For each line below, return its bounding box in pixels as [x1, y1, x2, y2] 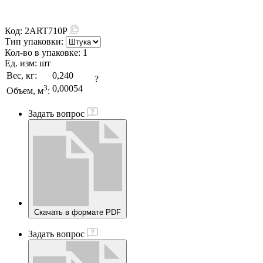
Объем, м [6, 86, 43, 96]
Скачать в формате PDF [34, 208, 121, 217]
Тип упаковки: [5, 36, 63, 47]
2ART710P [25, 26, 69, 36]
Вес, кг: [6, 70, 37, 81]
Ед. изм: [5, 58, 39, 69]
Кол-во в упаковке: [5, 48, 83, 58]
